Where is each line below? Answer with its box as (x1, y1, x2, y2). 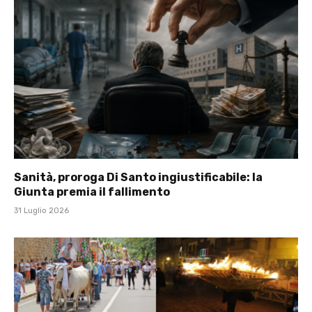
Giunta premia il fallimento (14, 185, 170, 199)
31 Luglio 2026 (14, 206, 69, 216)
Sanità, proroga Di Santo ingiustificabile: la (14, 171, 263, 185)
